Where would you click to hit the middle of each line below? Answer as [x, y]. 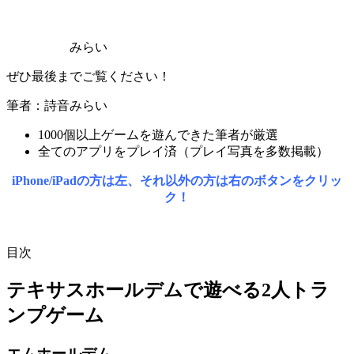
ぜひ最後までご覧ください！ [88, 76]
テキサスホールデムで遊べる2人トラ [168, 290]
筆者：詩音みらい [57, 105]
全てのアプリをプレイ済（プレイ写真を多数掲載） [183, 151]
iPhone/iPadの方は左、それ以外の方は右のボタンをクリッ [177, 180]
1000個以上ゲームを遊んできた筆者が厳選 [158, 134]
